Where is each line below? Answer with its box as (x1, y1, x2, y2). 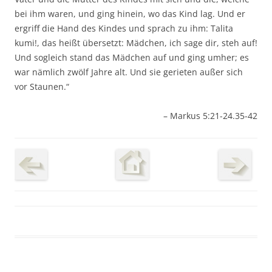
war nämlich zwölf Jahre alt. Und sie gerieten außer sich (15, 66, 243, 78)
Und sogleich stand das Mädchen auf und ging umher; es (15, 52, 249, 63)
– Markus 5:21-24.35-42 (163, 110, 257, 121)
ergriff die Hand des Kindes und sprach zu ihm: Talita (15, 22, 233, 34)
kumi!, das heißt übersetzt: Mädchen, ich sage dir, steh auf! (15, 37, 257, 49)
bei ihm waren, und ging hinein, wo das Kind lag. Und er (15, 8, 245, 19)
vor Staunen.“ (15, 81, 69, 92)
